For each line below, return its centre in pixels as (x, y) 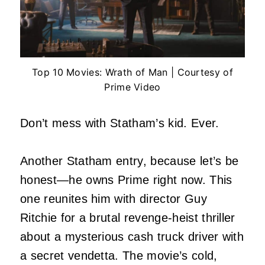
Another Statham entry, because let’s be (130, 161)
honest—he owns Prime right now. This (126, 180)
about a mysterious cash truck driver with (132, 236)
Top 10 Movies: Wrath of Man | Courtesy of (132, 72)
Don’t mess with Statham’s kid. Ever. (120, 123)
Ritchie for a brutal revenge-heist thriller (128, 217)
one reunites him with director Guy (114, 198)
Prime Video (132, 87)
